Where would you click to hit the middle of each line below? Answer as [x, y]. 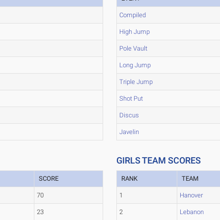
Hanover [192, 195]
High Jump [135, 32]
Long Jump [135, 65]
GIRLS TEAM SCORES [159, 160]
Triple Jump [136, 82]
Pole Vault [134, 48]
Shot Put [131, 98]
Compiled [133, 15]
